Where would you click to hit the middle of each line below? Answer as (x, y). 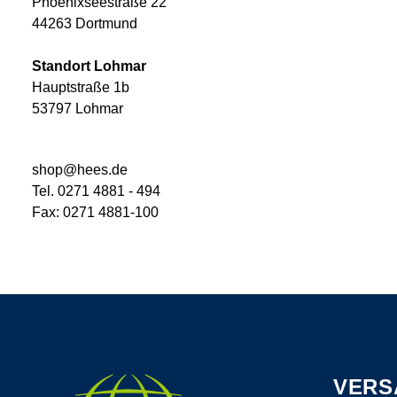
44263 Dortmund (85, 23)
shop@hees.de (80, 169)
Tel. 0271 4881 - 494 (96, 191)
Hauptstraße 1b (81, 87)
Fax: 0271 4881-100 (95, 212)
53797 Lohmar (78, 108)
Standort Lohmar (89, 66)
